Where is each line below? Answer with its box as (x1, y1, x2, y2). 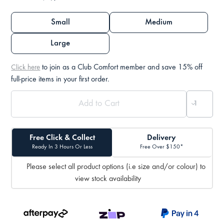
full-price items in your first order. (11, 75, 110, 84)
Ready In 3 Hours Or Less (31, 144, 92, 150)
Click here (11, 64, 40, 72)
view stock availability (75, 174, 141, 183)
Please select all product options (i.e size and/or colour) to (26, 162, 205, 171)
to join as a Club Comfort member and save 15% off (40, 63, 203, 72)
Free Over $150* (139, 144, 183, 150)
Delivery (147, 134, 176, 142)
